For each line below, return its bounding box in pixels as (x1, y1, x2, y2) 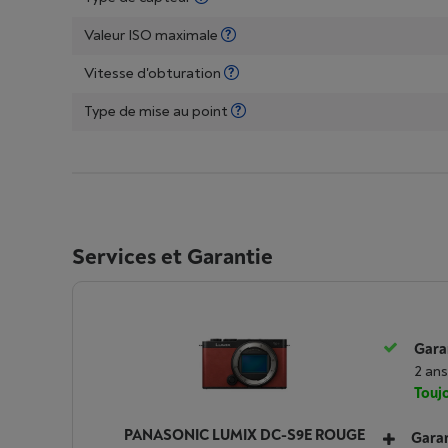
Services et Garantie (72, 243, 273, 271)
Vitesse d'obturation (84, 64, 224, 83)
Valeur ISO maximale (84, 26, 221, 45)
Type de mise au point (84, 102, 231, 121)
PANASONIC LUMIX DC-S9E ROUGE (123, 426, 365, 445)
